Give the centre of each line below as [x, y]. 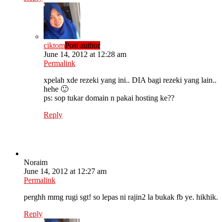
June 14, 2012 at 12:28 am [85, 55]
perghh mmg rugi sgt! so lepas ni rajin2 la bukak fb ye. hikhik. [121, 197]
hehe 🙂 [56, 89]
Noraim [36, 163]
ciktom [54, 46]
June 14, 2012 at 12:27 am [65, 171]
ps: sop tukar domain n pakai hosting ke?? [109, 98]
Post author [83, 46]
